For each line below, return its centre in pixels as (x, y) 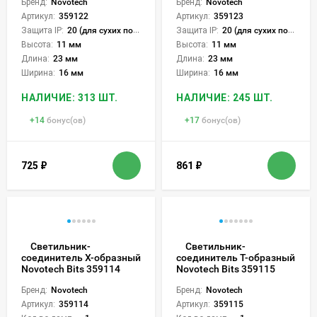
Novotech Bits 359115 (226, 269)
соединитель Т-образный (236, 258)
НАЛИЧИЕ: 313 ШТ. (69, 98)
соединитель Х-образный (81, 258)
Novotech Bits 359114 (71, 269)
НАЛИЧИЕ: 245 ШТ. (224, 98)
